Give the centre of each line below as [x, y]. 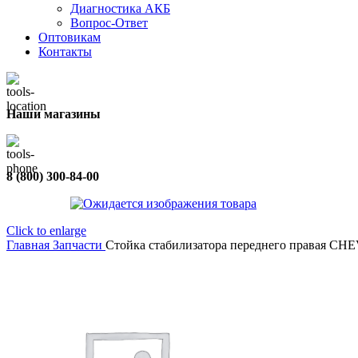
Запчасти [79, 245]
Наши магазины [54, 114]
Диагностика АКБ [120, 8]
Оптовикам [70, 37]
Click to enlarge [46, 231]
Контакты [65, 52]
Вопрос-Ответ [109, 23]
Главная [30, 245]
